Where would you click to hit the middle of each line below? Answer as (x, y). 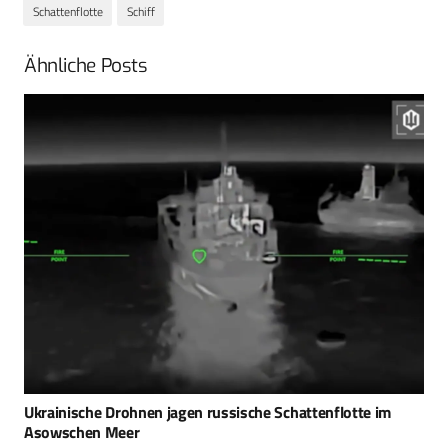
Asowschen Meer (82, 432)
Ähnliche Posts (86, 66)
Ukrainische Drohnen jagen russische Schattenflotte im (208, 412)
